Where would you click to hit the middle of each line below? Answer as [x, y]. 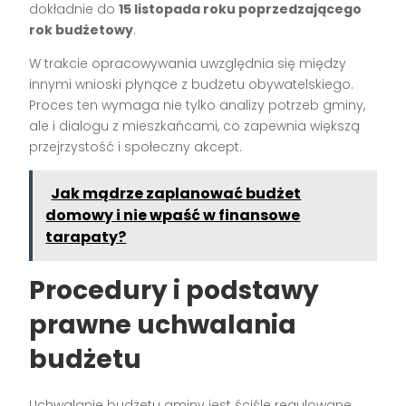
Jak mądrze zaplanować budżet [176, 194]
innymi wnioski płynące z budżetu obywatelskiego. [192, 85]
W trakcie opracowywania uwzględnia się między [188, 64]
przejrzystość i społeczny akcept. [136, 147]
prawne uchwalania [163, 325]
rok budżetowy [82, 30]
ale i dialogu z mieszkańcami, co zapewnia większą [195, 126]
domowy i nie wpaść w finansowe [173, 216]
